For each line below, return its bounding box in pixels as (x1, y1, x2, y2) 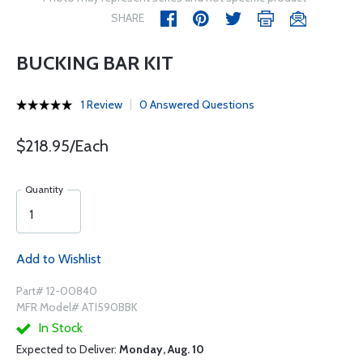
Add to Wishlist (16, 251, 101, 267)
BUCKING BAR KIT (16, 51, 173, 75)
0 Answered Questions (139, 97, 254, 112)
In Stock (35, 320, 83, 335)
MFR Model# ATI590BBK (16, 300, 138, 314)
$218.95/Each (16, 136, 109, 156)
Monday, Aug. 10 (119, 342, 204, 357)
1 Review (81, 97, 122, 112)
